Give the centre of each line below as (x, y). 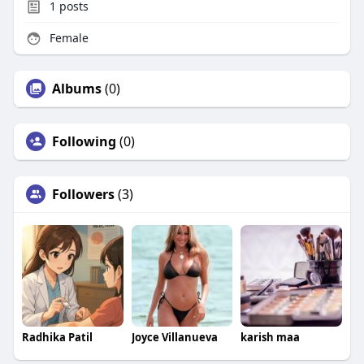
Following (84, 142)
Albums (76, 89)
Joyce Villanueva (174, 338)
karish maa (271, 338)
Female (67, 38)
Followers (83, 195)
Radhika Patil (57, 338)
